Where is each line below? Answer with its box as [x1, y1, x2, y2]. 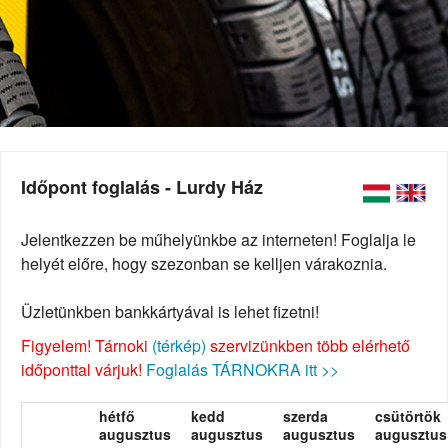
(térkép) [152, 334, 206, 358]
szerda [283, 406, 328, 427]
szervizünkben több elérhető [206, 334, 410, 358]
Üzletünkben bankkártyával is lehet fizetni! [21, 300, 319, 324]
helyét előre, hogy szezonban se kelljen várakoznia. [21, 252, 387, 276]
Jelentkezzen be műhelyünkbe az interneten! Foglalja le [21, 228, 416, 252]
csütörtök [375, 406, 441, 427]
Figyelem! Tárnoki [21, 334, 152, 358]
